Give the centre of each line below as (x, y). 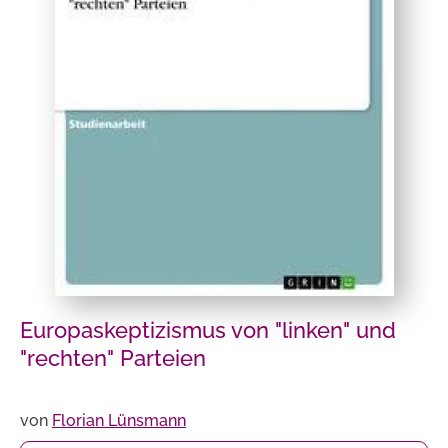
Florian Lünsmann (119, 420)
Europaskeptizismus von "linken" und (208, 330)
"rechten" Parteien (113, 358)
